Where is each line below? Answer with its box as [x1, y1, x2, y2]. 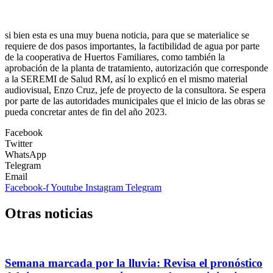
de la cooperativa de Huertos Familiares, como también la [5, 52, 225, 63]
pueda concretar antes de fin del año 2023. [5, 107, 167, 118]
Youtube [51, 182, 83, 193]
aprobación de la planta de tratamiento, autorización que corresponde [5, 63, 268, 74]
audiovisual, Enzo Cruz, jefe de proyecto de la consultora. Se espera [5, 85, 266, 96]
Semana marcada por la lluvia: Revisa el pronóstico [5, 256, 263, 269]
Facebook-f [5, 182, 49, 193]
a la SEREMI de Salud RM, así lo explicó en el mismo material [5, 74, 247, 85]
